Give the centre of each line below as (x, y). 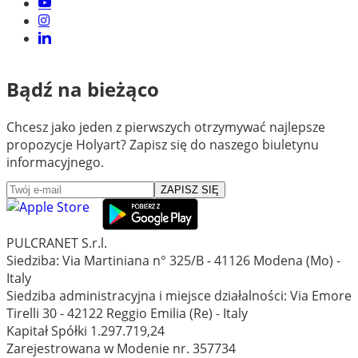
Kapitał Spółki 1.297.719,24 (86, 330)
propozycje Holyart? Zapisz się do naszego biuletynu (163, 145)
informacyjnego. (55, 163)
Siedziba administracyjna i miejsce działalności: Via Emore (179, 295)
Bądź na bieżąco (83, 89)
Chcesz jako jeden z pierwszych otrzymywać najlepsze (166, 127)
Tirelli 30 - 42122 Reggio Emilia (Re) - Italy (127, 313)
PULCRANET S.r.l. (57, 243)
